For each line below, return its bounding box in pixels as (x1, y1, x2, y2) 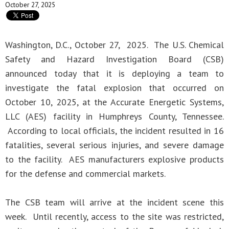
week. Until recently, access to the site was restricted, (5, 211, 224, 222)
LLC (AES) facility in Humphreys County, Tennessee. (5, 110, 224, 122)
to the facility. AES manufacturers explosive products (5, 153, 224, 165)
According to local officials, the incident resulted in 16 (5, 125, 224, 136)
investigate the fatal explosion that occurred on (5, 82, 224, 94)
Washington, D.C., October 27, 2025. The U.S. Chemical (5, 39, 224, 51)
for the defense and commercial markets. (5, 168, 166, 179)
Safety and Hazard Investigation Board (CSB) (5, 53, 224, 65)
